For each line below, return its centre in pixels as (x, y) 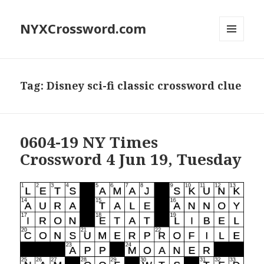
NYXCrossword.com (83, 29)
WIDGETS (237, 66)
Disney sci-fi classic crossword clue (144, 86)
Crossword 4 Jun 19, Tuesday (131, 159)
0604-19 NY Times (89, 142)
